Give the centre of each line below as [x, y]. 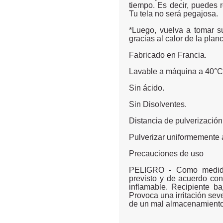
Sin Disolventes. [158, 104]
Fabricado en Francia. [168, 55]
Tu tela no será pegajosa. [173, 13]
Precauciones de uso [166, 153]
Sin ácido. [147, 88]
